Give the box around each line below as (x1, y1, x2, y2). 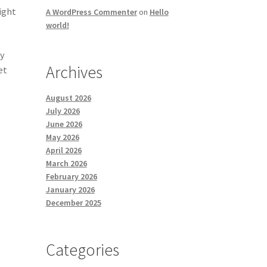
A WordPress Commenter (45, 7, 137, 18)
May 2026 (45, 132, 79, 143)
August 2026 (45, 92, 91, 104)
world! (45, 20, 69, 31)
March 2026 (45, 158, 87, 169)
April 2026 (45, 145, 82, 156)
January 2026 (45, 184, 95, 195)
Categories (45, 239, 119, 261)
